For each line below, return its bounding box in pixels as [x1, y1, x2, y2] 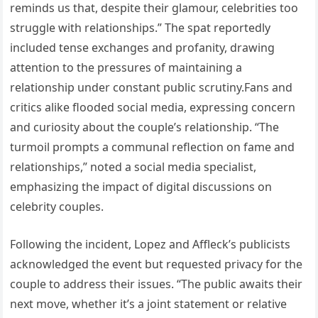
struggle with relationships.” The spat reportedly [10, 20, 271, 36]
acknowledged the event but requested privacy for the [10, 256, 303, 273]
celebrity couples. [10, 199, 104, 215]
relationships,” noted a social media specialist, [10, 159, 257, 175]
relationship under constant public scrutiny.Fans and [10, 79, 293, 96]
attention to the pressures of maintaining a [10, 60, 243, 76]
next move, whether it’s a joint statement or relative [10, 296, 287, 312]
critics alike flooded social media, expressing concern [10, 99, 296, 116]
